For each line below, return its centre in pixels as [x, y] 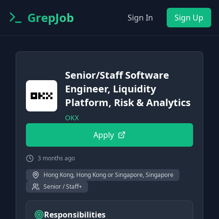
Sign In [140, 18]
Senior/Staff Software [117, 75]
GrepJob [51, 17]
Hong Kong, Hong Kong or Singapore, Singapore [109, 175]
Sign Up [189, 18]
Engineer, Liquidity [110, 89]
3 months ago [56, 158]
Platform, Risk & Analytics [128, 102]
